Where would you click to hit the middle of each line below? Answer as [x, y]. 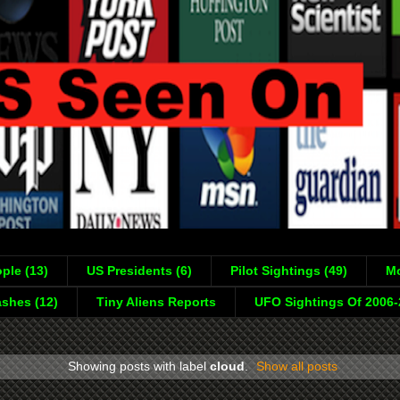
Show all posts [297, 366]
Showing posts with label [138, 366]
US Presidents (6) [139, 271]
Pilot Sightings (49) [289, 271]
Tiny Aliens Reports [156, 302]
